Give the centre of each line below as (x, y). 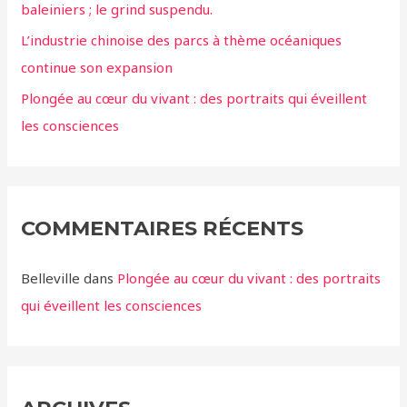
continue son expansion (97, 68)
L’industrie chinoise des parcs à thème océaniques (182, 40)
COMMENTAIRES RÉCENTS (163, 228)
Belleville (51, 278)
